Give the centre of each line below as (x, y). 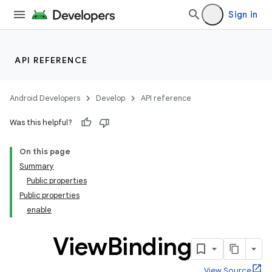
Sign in (243, 15)
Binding (149, 246)
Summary (37, 166)
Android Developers (45, 98)
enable (39, 210)
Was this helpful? (41, 122)
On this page (45, 151)
